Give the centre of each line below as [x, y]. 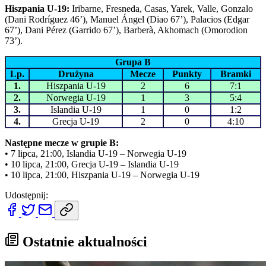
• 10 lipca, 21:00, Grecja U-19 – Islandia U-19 [92, 164]
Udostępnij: [26, 195]
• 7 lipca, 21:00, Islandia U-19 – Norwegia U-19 [96, 153]
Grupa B [133, 62]
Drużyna [76, 74]
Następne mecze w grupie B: [62, 142]
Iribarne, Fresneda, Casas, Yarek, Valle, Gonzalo [161, 8]
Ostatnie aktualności [83, 241]
